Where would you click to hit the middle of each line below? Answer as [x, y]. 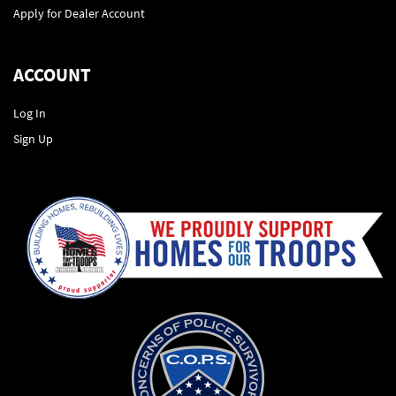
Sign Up [33, 138]
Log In [30, 113]
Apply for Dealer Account [79, 13]
